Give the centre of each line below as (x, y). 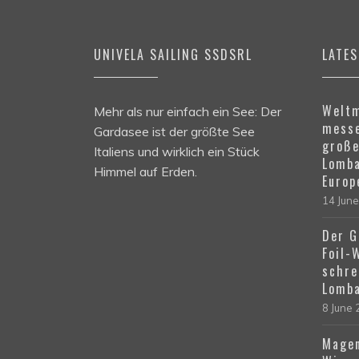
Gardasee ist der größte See (174, 132)
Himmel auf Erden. (145, 172)
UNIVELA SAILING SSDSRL (173, 55)
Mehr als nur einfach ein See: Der (188, 112)
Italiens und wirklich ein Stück (177, 152)
